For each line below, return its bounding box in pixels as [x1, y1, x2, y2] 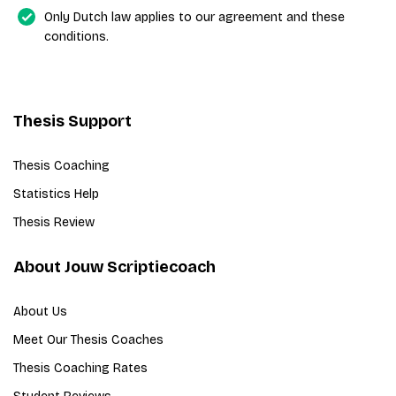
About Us [13, 304, 67, 319]
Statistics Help [13, 187, 99, 202]
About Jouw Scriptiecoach [13, 257, 216, 277]
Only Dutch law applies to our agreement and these [44, 10, 345, 25]
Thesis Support [13, 111, 132, 131]
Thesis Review [13, 215, 95, 230]
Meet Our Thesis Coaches [13, 332, 164, 347]
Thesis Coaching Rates [13, 361, 148, 376]
